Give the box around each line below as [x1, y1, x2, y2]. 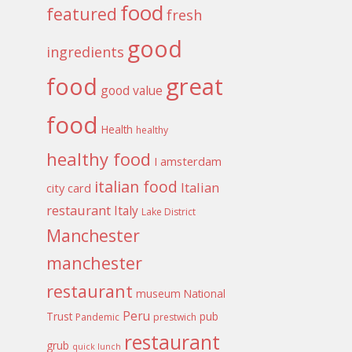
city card [46, 179, 92, 196]
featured [46, 2, 118, 25]
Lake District [141, 204, 196, 218]
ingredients [46, 42, 125, 61]
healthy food [46, 146, 152, 170]
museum [136, 285, 181, 301]
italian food [94, 175, 178, 197]
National [184, 285, 226, 301]
